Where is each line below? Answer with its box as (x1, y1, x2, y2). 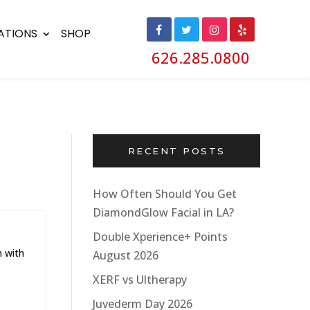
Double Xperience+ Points (93, 229, 228, 244)
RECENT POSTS (127, 145, 226, 156)
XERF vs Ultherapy (93, 272, 187, 287)
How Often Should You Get (93, 186, 237, 201)
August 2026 (93, 248, 158, 263)
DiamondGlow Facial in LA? (93, 205, 234, 220)
